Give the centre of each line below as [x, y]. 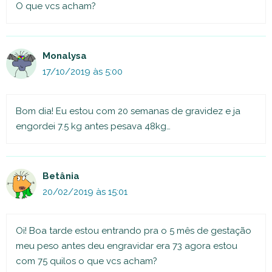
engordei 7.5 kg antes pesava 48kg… [93, 126]
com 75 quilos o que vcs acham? [87, 261]
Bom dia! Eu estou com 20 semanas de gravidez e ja [128, 111]
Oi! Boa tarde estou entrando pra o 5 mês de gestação [134, 231]
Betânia [61, 176]
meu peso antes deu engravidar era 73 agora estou [127, 246]
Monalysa [65, 56]
